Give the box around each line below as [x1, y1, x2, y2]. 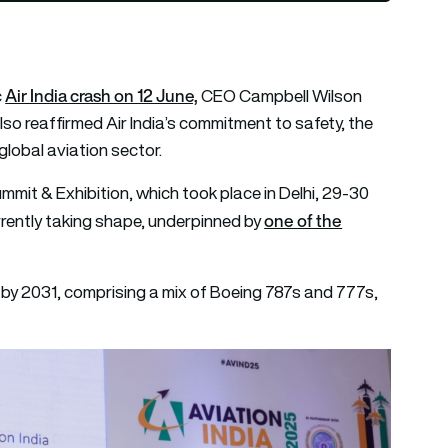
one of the [264, 207, 343, 233]
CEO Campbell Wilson [198, 83, 363, 108]
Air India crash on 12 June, [5, 82, 199, 108]
